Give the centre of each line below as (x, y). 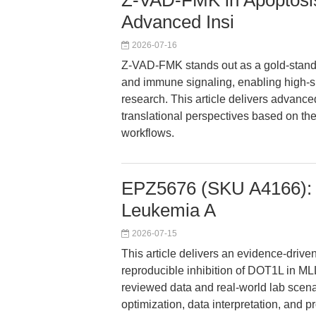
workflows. (148, 133)
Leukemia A (169, 210)
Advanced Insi (178, 22)
